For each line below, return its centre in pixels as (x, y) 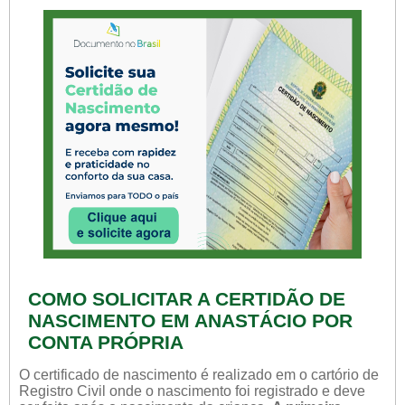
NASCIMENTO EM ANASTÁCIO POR (190, 320)
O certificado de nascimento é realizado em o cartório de (199, 375)
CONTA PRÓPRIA (106, 342)
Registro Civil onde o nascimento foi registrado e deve (192, 391)
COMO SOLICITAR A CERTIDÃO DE (187, 299)
